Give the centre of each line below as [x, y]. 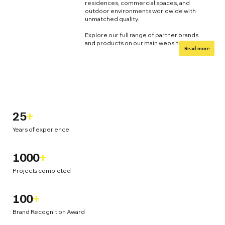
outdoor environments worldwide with [140, 11]
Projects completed [42, 170]
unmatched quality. [112, 19]
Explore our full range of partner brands [141, 35]
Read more [197, 49]
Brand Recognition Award [49, 212]
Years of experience [41, 129]
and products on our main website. [134, 43]
